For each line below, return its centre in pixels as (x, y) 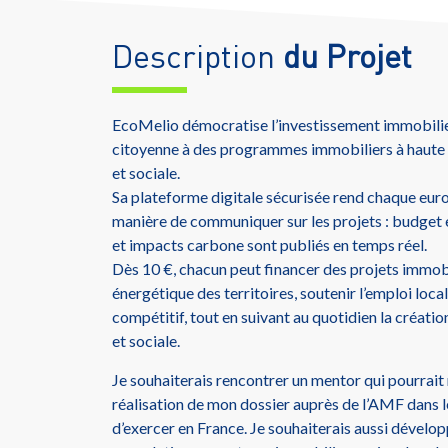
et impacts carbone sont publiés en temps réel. (269, 245)
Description (197, 56)
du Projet (347, 56)
